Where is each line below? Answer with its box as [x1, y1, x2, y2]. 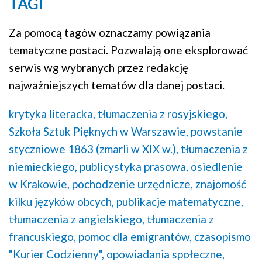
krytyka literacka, [9, 107, 95, 121]
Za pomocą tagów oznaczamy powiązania [9, 26, 211, 40]
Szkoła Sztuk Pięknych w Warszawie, [9, 125, 188, 139]
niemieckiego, [9, 160, 77, 174]
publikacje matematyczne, [116, 195, 243, 209]
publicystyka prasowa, [80, 160, 188, 174]
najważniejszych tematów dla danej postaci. [9, 78, 225, 92]
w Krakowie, [9, 177, 70, 191]
